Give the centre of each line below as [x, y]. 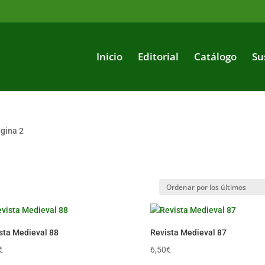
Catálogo [215, 56]
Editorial [158, 56]
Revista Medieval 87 [188, 232]
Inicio [109, 56]
